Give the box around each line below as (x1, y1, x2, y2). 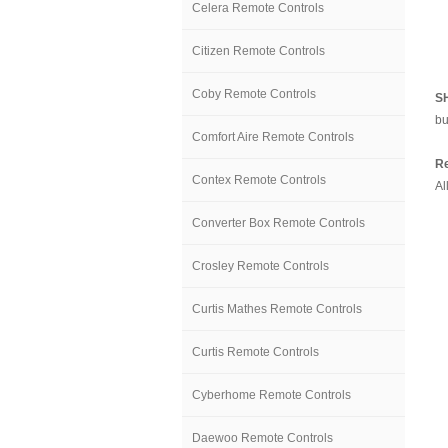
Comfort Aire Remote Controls (192, 130, 354, 144)
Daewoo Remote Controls (192, 431, 333, 445)
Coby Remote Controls (192, 87, 316, 101)
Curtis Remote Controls (192, 345, 319, 359)
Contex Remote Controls (192, 173, 326, 187)
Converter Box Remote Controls (192, 216, 365, 230)
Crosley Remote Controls (192, 259, 329, 273)
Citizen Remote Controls (192, 44, 325, 58)
